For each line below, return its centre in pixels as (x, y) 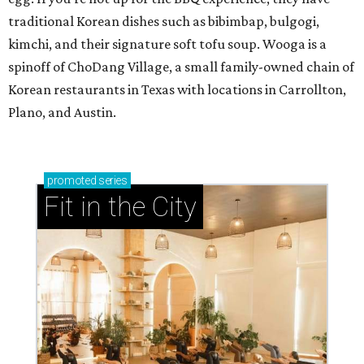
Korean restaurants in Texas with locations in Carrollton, (177, 89)
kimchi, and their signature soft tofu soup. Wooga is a (167, 44)
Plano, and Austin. (62, 112)
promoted (72, 180)
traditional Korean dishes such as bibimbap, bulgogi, (164, 21)
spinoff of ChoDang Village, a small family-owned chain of (181, 67)
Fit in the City (120, 207)
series (112, 180)
